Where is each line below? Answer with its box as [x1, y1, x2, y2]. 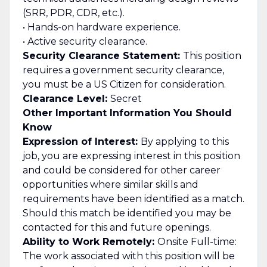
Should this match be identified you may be [22, 207, 231, 219]
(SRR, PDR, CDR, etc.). [22, 7, 125, 18]
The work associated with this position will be [22, 250, 235, 262]
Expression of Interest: [22, 135, 141, 147]
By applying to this [140, 135, 229, 147]
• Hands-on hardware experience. [22, 21, 181, 33]
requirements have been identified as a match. [22, 193, 244, 204]
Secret [110, 92, 142, 104]
